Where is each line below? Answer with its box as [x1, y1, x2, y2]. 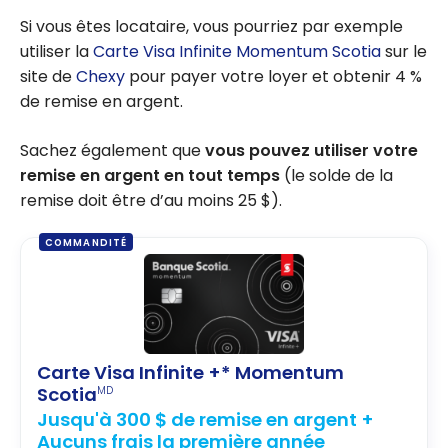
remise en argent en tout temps [20, 164, 280, 188]
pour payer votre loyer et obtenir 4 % [125, 65, 422, 89]
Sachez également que [20, 139, 205, 163]
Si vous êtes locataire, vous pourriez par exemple [20, 15, 403, 39]
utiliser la [20, 40, 93, 64]
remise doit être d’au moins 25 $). [20, 189, 282, 213]
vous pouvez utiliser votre [205, 139, 418, 163]
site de [20, 65, 76, 89]
